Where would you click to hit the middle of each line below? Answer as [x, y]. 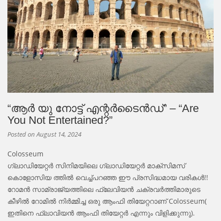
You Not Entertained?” [60, 120]
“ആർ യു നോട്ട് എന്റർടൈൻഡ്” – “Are [103, 108]
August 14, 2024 [59, 134]
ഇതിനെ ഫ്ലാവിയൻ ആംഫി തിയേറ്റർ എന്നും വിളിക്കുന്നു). [101, 213]
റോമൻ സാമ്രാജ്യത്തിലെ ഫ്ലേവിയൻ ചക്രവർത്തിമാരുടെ [104, 189]
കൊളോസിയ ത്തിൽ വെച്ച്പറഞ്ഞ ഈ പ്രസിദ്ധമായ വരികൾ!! [108, 177]
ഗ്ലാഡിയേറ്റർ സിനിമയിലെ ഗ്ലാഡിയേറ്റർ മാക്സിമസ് [96, 165]
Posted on [22, 134]
